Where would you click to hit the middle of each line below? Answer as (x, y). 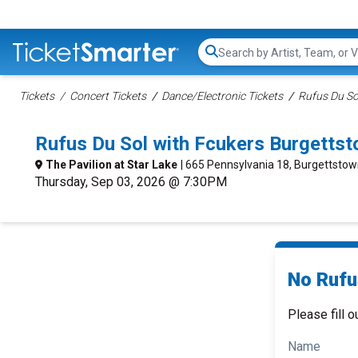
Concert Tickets (108, 96)
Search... (240, 60)
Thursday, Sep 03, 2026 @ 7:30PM (131, 182)
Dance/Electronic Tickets (222, 96)
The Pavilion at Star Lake (111, 165)
